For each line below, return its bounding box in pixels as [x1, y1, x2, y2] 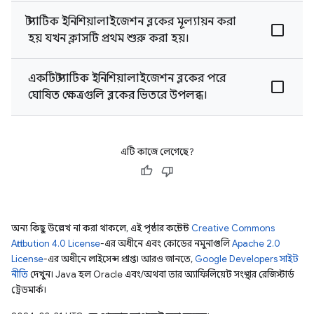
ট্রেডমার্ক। [11, 284, 46, 296]
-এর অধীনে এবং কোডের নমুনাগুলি [100, 238, 232, 250]
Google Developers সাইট [195, 253, 299, 265]
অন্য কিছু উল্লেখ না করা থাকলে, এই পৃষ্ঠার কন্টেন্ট [11, 222, 191, 234]
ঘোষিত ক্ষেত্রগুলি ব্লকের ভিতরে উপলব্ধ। [28, 88, 207, 102]
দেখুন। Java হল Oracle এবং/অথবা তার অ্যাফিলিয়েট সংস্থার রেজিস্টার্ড [28, 268, 294, 280]
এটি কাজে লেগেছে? [120, 146, 194, 158]
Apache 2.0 [232, 238, 280, 250]
